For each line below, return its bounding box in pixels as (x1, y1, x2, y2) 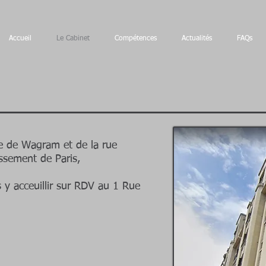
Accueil (8, 35, 31, 42)
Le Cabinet (56, 35, 90, 42)
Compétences (114, 35, 157, 42)
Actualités (181, 35, 212, 42)
